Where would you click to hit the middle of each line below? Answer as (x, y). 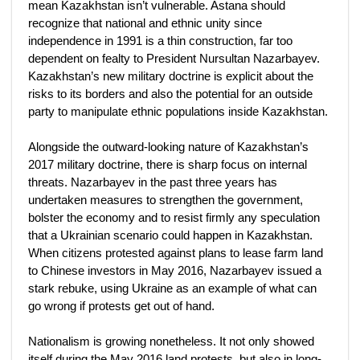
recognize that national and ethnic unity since (145, 23)
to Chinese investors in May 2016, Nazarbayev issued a (175, 270)
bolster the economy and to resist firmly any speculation (174, 217)
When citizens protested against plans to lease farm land (176, 253)
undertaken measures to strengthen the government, (166, 200)
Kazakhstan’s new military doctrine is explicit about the (171, 76)
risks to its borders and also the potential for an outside (170, 94)
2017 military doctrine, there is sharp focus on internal (168, 164)
